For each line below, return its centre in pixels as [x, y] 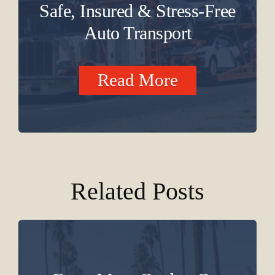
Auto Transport [137, 33]
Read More [137, 80]
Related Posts [137, 192]
